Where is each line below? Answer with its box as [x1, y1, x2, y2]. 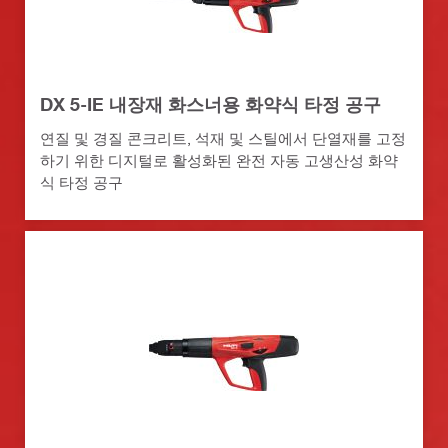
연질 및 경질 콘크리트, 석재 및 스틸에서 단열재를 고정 [40, 128, 406, 147]
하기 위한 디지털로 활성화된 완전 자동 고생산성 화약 [40, 150, 398, 169]
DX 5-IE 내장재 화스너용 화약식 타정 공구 [40, 92, 381, 115]
